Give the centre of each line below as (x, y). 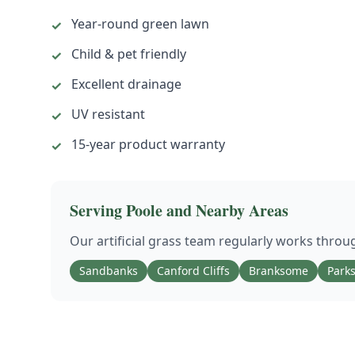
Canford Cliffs (193, 271)
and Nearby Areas (225, 210)
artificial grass (139, 241)
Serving (98, 210)
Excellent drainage (126, 84)
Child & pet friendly (129, 54)
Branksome (279, 271)
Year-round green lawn (140, 24)
